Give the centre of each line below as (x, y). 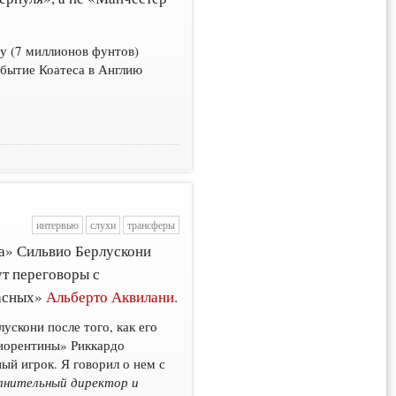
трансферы (151, 225)
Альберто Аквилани (110, 297)
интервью (57, 225)
